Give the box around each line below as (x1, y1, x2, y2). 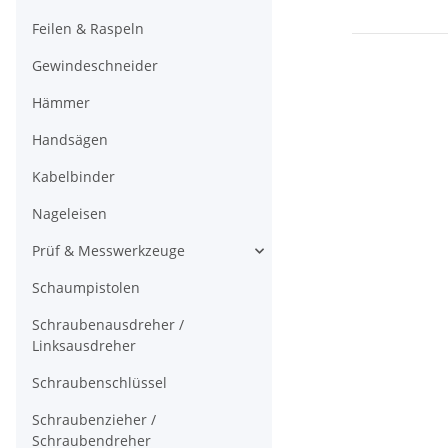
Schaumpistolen (32, 278, 140, 298)
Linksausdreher (32, 336, 136, 356)
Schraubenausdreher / (32, 315, 184, 335)
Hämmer (32, 93, 90, 113)
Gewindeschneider (32, 56, 158, 76)
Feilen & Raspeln (32, 19, 144, 39)
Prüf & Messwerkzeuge (32, 241, 185, 261)
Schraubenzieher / (32, 410, 156, 430)
